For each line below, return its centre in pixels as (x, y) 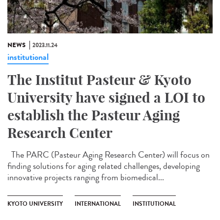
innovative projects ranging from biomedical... (86, 178)
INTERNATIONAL (98, 204)
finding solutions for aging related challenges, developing (104, 166)
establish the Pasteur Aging (94, 115)
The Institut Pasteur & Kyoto (99, 80)
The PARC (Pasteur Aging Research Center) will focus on (109, 155)
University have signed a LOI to (106, 98)
